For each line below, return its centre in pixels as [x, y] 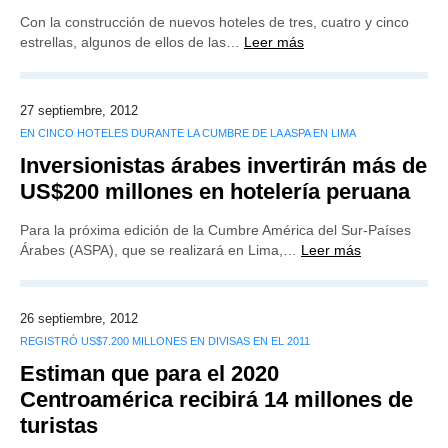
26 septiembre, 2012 [79, 318]
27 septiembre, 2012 [79, 110]
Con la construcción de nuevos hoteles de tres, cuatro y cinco [214, 22]
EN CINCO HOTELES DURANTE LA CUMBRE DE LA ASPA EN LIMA [188, 133]
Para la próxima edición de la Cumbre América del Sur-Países [215, 230]
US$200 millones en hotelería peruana [215, 191]
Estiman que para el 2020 [149, 373]
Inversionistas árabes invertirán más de [223, 165]
